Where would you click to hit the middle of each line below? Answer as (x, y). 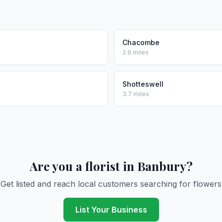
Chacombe (141, 42)
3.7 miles (136, 94)
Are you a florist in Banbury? (111, 166)
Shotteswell (143, 84)
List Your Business (111, 210)
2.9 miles (136, 52)
